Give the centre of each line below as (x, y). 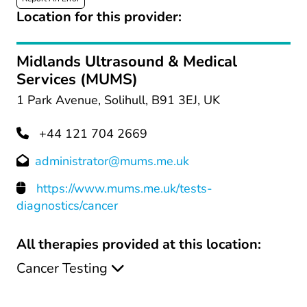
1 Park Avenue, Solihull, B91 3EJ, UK (118, 100)
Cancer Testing (62, 269)
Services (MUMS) (77, 80)
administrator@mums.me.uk (112, 161)
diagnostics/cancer (67, 206)
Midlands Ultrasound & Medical (127, 62)
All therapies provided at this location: (139, 245)
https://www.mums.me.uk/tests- (124, 189)
